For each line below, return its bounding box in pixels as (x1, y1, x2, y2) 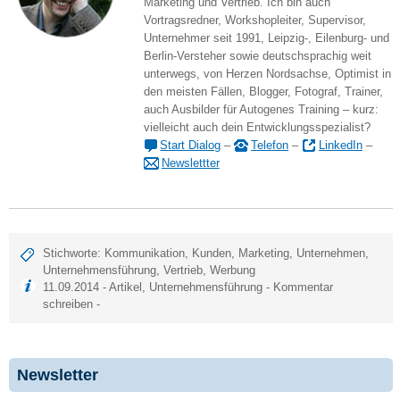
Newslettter (161, 155, 220, 170)
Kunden (192, 246, 232, 260)
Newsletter (16, 366, 98, 385)
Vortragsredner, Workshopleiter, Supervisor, (143, 12, 366, 27)
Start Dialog (160, 137, 221, 152)
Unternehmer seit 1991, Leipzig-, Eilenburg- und (143, 30, 389, 45)
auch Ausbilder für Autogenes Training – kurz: (143, 102, 379, 116)
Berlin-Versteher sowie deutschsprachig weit (143, 48, 371, 62)
